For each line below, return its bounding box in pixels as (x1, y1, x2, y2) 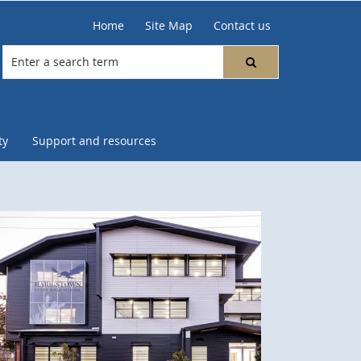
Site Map (145, 18, 193, 33)
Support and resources (32, 133, 156, 148)
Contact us (214, 18, 271, 33)
